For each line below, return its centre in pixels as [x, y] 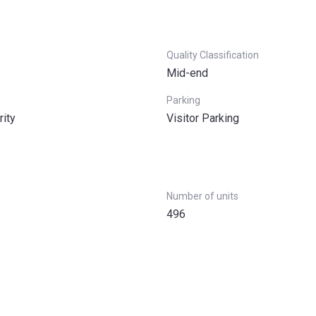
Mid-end [187, 73]
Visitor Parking [203, 118]
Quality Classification [213, 55]
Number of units [202, 196]
